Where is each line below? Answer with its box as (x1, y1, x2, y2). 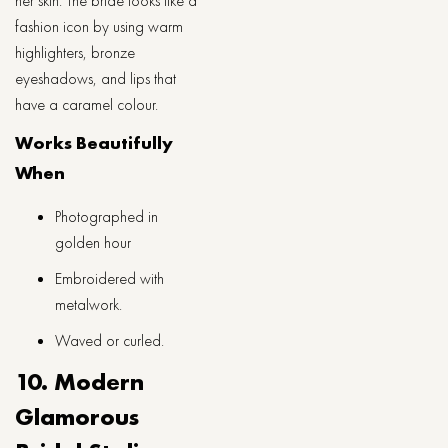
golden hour (55, 232, 131, 253)
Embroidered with (55, 268, 164, 289)
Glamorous (15, 401, 139, 432)
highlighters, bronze (15, 42, 135, 63)
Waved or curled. (55, 330, 164, 351)
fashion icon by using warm (15, 16, 183, 37)
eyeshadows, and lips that (15, 68, 176, 89)
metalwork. (55, 294, 122, 315)
